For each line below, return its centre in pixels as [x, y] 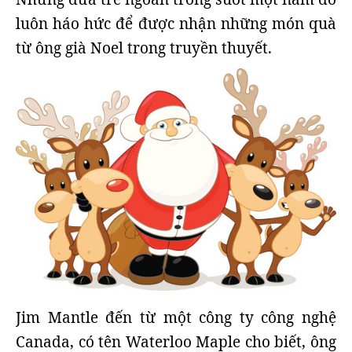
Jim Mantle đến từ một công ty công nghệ [176, 317]
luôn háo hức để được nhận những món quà [176, 24]
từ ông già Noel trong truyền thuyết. [144, 48]
